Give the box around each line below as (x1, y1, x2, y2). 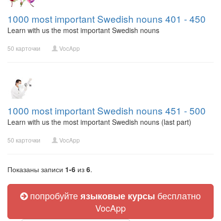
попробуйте (28, 189, 80, 202)
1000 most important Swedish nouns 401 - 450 (7, 12, 206, 25)
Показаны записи (7, 164, 65, 174)
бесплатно (155, 189, 201, 202)
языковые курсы (80, 189, 155, 202)
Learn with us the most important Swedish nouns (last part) (7, 117, 191, 127)
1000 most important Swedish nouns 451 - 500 (7, 104, 206, 117)
